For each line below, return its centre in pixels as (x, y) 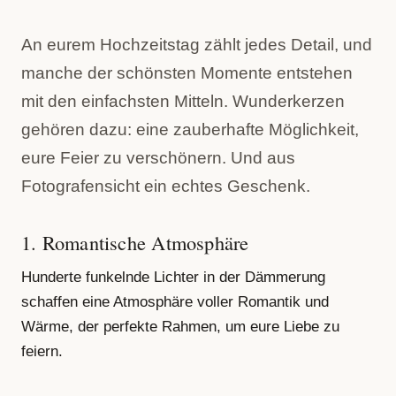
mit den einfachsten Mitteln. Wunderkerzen (183, 101)
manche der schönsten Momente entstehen (187, 72)
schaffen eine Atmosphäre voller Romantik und (175, 301)
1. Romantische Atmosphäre (135, 243)
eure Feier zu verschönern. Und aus (158, 157)
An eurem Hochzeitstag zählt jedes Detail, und (197, 44)
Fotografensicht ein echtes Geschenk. (166, 186)
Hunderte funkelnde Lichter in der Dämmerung (173, 277)
